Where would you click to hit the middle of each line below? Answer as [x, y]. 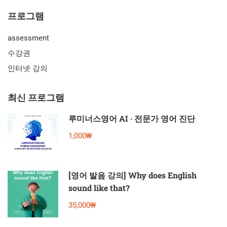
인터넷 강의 [28, 68]
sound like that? [99, 187]
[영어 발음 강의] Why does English [133, 175]
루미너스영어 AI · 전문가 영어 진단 [132, 118]
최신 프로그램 [36, 97]
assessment [28, 38]
